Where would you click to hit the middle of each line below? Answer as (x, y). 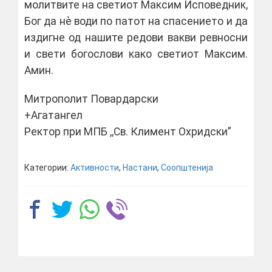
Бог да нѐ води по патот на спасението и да (136, 21)
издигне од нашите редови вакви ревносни (136, 38)
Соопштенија (187, 168)
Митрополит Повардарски (91, 99)
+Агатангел (53, 115)
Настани (140, 168)
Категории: (47, 168)
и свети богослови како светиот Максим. (136, 54)
